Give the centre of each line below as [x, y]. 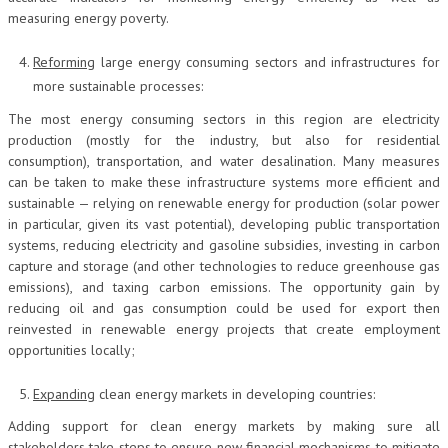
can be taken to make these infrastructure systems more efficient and [224, 181]
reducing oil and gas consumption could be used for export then [224, 307]
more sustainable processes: [118, 86]
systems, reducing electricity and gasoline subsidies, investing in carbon [224, 244]
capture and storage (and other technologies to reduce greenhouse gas [224, 265]
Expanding [64, 393]
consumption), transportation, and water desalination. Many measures [224, 160]
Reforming [64, 62]
